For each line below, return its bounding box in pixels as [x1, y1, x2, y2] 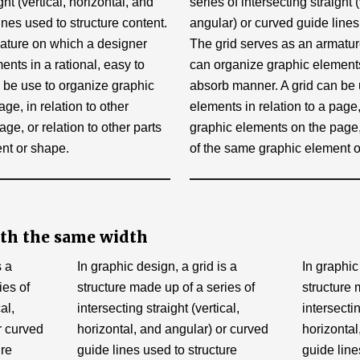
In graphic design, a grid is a [76, 260, 237, 273]
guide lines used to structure [76, 343, 237, 357]
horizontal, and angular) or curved [76, 322, 268, 336]
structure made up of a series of [76, 280, 255, 294]
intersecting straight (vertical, [76, 301, 239, 315]
